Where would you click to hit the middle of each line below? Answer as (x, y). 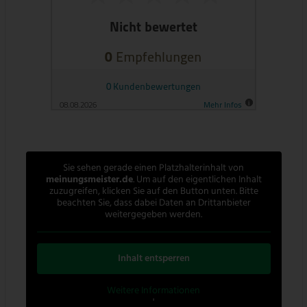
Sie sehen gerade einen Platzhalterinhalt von (154, 168)
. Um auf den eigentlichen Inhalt (197, 180)
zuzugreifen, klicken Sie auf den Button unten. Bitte (153, 191)
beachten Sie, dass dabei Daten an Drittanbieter (153, 203)
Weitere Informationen (154, 291)
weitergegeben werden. (154, 214)
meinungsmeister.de (89, 180)
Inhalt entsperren (153, 258)
